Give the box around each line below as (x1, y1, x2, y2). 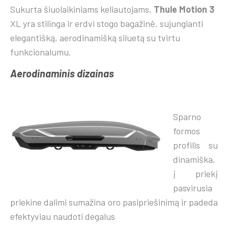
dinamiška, (173, 153, 215, 165)
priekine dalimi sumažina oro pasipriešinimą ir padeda (10, 196, 218, 208)
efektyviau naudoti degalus (10, 210, 115, 222)
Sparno (173, 110, 201, 122)
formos (173, 125, 200, 136)
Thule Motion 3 (154, 3, 214, 15)
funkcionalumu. (10, 46, 71, 58)
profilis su (173, 139, 218, 151)
